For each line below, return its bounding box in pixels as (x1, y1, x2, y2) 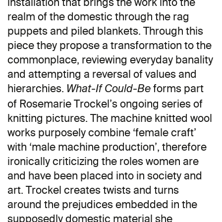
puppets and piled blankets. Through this (7, 24, 203, 38)
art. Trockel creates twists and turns (7, 183, 179, 197)
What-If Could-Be (66, 84, 151, 96)
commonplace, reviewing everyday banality (7, 53, 213, 67)
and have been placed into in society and (7, 169, 202, 183)
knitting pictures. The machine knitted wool (7, 111, 212, 125)
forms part (151, 82, 204, 96)
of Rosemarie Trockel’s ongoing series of (7, 97, 203, 111)
